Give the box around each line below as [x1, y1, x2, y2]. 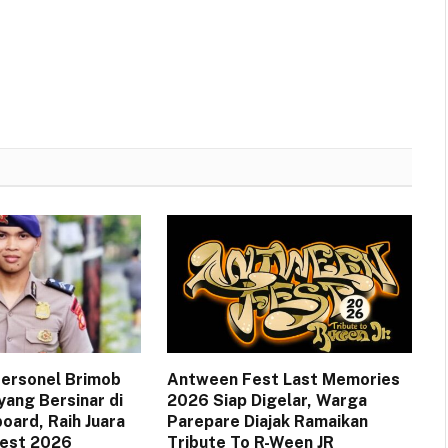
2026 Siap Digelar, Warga [166, 391, 367, 411]
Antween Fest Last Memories [166, 370, 400, 390]
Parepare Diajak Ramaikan [166, 412, 368, 432]
